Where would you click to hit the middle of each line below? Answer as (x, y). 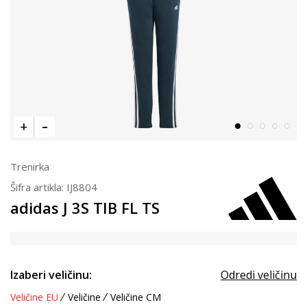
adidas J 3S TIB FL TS (85, 208)
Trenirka (30, 167)
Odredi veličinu (259, 275)
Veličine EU (34, 297)
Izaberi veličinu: (51, 275)
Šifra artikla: (38, 187)
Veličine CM (136, 297)
